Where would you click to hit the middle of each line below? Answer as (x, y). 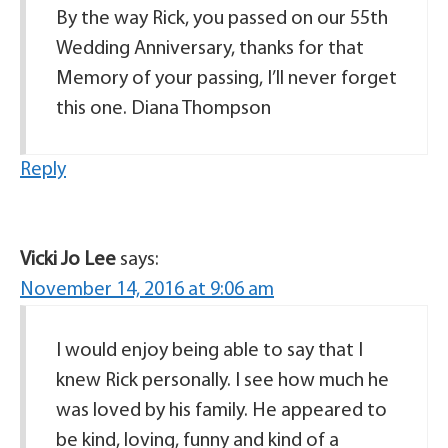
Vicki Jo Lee (68, 260)
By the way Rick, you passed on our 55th (222, 19)
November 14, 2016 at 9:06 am (147, 290)
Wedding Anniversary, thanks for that (210, 49)
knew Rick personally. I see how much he (222, 381)
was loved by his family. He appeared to (221, 411)
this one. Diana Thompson (163, 109)
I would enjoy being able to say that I (209, 351)
